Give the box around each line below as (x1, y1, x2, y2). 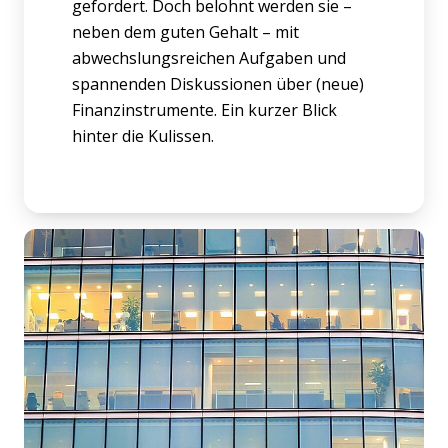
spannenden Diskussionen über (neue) (72, 72, 364, 95)
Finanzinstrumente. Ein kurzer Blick (72, 98, 337, 121)
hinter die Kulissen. (72, 124, 214, 147)
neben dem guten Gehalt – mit (72, 20, 299, 43)
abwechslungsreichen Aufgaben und (72, 46, 346, 69)
